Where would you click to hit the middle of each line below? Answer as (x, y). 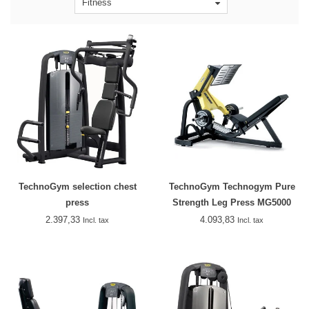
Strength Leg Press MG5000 (232, 202)
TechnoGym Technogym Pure (232, 186)
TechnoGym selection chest (77, 186)
